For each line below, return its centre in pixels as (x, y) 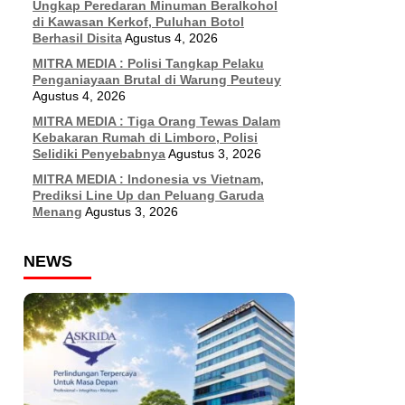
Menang (57, 212)
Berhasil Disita (77, 38)
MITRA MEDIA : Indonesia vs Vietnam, (148, 179)
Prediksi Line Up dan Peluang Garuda (148, 195)
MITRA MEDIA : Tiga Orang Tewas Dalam (156, 121)
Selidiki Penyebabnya (99, 154)
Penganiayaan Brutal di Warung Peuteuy (157, 80)
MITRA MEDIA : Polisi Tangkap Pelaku (148, 63)
